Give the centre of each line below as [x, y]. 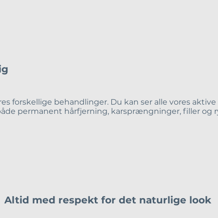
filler [191, 111]
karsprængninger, [146, 111]
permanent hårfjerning [63, 111]
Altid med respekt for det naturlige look [109, 200]
